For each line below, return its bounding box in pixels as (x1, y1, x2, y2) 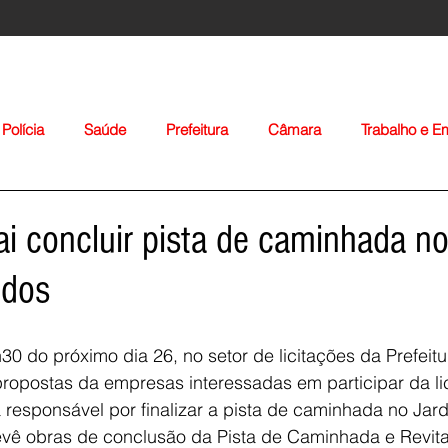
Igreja (299, 200, 336, 219)
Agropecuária (170, 200, 259, 219)
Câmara (268, 120, 321, 139)
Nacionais (376, 200, 441, 219)
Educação (64, 200, 130, 219)
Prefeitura (166, 120, 228, 139)
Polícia (2, 120, 44, 139)
